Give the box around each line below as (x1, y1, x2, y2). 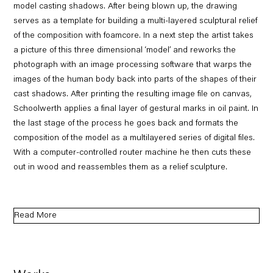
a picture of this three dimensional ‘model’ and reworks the (13, 46, 236, 55)
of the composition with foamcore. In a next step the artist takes (13, 31, 254, 40)
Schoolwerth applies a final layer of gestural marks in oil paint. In (13, 104, 259, 113)
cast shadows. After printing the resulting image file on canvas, (13, 90, 252, 99)
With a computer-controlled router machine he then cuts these (13, 148, 252, 157)
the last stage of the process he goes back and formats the (13, 119, 239, 128)
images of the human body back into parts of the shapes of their (13, 75, 257, 84)
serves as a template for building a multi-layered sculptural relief (13, 16, 258, 26)
